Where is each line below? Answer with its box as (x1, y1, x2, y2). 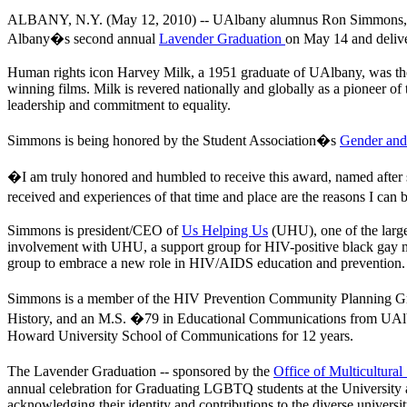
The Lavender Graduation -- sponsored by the (7, 362, 273, 379)
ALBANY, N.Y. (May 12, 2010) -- (7, 11, 213, 27)
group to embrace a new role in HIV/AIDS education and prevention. (7, 254, 405, 271)
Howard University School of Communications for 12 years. (7, 327, 353, 343)
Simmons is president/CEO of (7, 222, 182, 238)
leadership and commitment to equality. (7, 96, 231, 113)
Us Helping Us (182, 222, 268, 238)
